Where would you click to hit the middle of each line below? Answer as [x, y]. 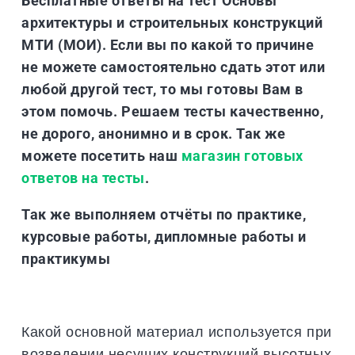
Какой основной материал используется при [177, 331]
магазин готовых [240, 155]
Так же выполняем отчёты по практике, [164, 214]
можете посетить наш [100, 155]
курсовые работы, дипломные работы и [164, 236]
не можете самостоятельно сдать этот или [174, 67]
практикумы [66, 258]
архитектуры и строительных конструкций [172, 22]
